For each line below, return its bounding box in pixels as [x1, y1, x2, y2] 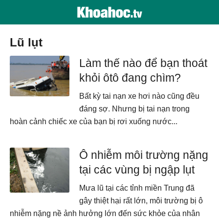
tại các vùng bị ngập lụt [79, 163, 195, 176]
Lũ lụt [17, 36, 43, 49]
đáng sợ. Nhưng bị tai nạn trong [79, 105, 190, 113]
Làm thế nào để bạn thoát [79, 57, 208, 69]
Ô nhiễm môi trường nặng [79, 149, 209, 161]
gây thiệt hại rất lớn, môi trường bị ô [79, 197, 203, 205]
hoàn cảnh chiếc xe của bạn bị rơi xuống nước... [10, 117, 177, 126]
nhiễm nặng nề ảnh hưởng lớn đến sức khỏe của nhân [10, 209, 200, 218]
